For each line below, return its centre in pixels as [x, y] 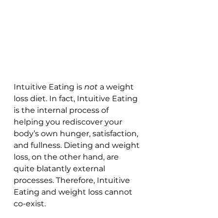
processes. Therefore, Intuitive [73, 181]
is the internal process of [62, 110]
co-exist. [30, 204]
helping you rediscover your [69, 122]
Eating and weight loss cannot [74, 192]
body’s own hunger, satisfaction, [77, 134]
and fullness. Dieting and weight [78, 145]
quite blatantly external [60, 169]
